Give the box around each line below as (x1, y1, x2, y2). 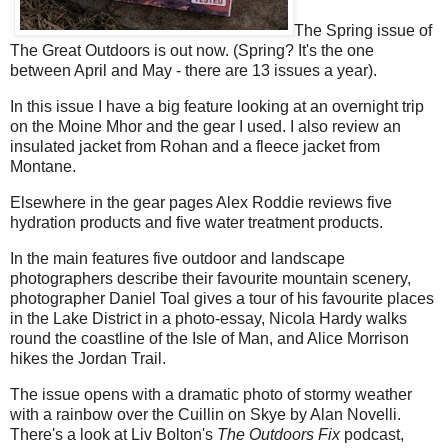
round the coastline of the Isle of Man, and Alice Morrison (10, 329, 409, 347)
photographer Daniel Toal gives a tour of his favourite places (10, 289, 434, 307)
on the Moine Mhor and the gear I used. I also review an (10, 118, 401, 136)
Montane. (10, 158, 76, 176)
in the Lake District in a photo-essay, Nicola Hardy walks (10, 309, 407, 327)
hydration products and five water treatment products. (10, 213, 383, 231)
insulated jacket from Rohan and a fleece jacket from (10, 138, 380, 156)
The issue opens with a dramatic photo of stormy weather (10, 385, 412, 403)
